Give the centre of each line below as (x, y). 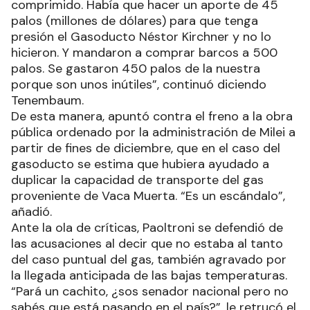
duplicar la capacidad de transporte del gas (137, 180)
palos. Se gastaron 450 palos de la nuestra (136, 68)
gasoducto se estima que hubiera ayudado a (140, 164)
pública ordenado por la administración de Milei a (153, 132)
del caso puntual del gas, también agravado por (149, 259)
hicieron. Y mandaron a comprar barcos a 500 (144, 52)
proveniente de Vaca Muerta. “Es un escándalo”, (148, 195)
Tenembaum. (47, 100)
